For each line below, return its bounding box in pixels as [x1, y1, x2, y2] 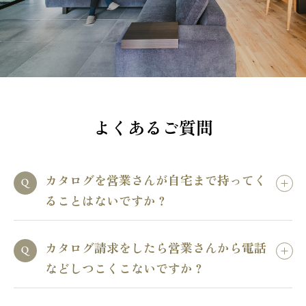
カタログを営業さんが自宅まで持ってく [45, 170, 266, 189]
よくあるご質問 [93, 114, 213, 139]
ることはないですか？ [45, 191, 168, 209]
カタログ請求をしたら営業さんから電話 [45, 238, 266, 256]
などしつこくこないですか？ [45, 258, 205, 277]
